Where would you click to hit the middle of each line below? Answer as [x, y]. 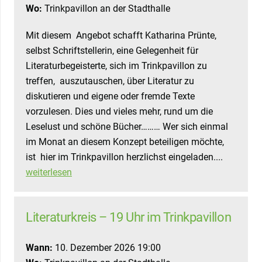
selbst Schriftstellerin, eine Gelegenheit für [112, 51]
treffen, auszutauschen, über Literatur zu [110, 81]
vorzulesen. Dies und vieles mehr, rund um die [119, 112]
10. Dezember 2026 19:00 [107, 248]
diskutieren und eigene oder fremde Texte [110, 96]
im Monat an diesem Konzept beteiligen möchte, [125, 142]
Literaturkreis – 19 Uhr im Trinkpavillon [129, 217]
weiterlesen [49, 173]
